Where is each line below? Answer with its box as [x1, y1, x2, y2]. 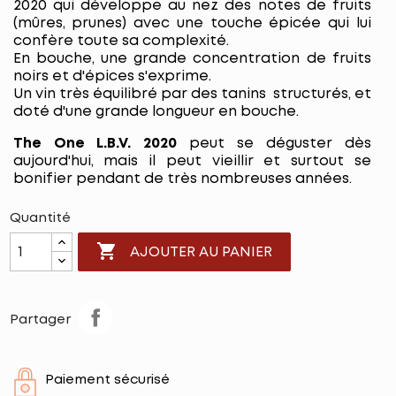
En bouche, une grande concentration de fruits [12, 52, 371, 65]
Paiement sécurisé [44, 374, 170, 386]
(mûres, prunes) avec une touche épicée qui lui [12, 17, 371, 30]
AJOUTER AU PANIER [129, 246, 272, 260]
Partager [9, 314, 71, 326]
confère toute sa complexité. [12, 34, 229, 48]
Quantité [9, 212, 71, 225]
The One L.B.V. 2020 [12, 137, 178, 150]
